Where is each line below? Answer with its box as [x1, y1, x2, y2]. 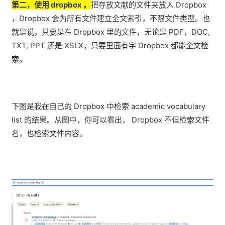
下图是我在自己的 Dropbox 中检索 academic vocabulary [12, 101, 205, 111]
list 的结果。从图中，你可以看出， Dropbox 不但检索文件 [12, 115, 209, 125]
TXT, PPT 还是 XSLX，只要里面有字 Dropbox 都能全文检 [12, 41, 208, 51]
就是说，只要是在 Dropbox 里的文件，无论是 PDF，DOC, [12, 27, 210, 37]
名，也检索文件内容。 [12, 129, 87, 139]
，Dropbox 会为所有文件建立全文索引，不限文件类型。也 [12, 14, 210, 24]
